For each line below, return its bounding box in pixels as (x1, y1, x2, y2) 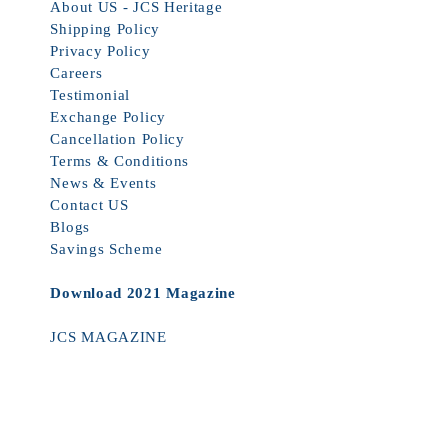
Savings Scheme (50, 241, 163, 258)
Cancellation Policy (50, 131, 185, 148)
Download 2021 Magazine (50, 285, 236, 302)
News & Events (50, 175, 157, 192)
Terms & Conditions (50, 153, 190, 170)
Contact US (50, 197, 129, 214)
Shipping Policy (50, 21, 160, 38)
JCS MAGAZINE (50, 329, 167, 346)
